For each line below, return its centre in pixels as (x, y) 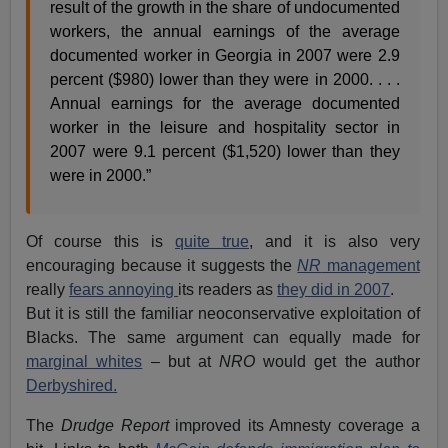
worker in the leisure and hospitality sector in (225, 128)
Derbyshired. (72, 386)
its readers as (228, 290)
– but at (181, 362)
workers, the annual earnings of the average (225, 32)
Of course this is (101, 242)
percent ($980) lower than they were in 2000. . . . (225, 80)
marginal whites (84, 362)
